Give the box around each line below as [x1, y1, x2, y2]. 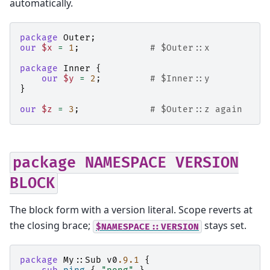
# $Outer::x [150, 42, 210, 53]
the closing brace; [10, 219, 93, 233]
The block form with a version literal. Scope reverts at [10, 203, 253, 217]
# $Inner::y [150, 73, 210, 84]
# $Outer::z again [150, 104, 242, 115]
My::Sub [63, 254, 101, 265]
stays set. [202, 219, 246, 233]
